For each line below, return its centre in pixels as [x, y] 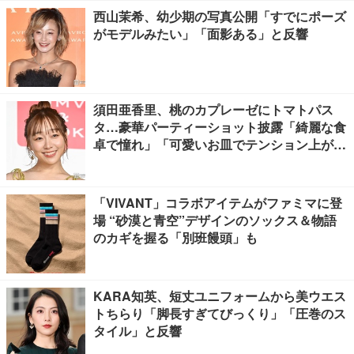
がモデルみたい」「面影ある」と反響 [201, 34]
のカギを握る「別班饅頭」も [175, 237]
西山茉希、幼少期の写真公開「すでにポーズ [220, 16]
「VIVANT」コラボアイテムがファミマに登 [218, 203]
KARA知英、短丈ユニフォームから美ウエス [220, 296]
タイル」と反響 [137, 331]
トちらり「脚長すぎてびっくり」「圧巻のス [220, 313]
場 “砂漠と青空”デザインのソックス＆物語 [215, 220]
